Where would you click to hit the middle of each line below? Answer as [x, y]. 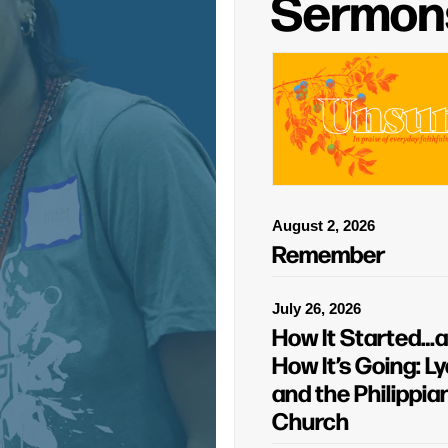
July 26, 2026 [316, 308]
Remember [328, 253]
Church [310, 420]
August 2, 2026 [323, 225]
